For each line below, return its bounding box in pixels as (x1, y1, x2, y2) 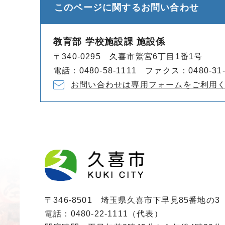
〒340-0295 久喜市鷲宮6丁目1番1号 (53, 52, 203, 61)
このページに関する (54, 3, 141, 13)
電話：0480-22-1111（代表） (45, 209, 163, 218)
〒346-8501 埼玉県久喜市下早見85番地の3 (45, 195, 220, 204)
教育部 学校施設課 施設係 (53, 37, 166, 47)
